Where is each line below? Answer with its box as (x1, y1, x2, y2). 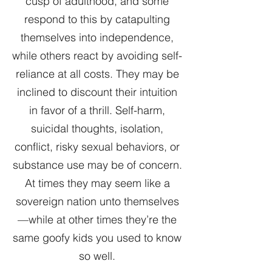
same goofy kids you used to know (13, 231, 182, 245)
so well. (79, 249, 115, 263)
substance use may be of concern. (12, 158, 182, 172)
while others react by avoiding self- (12, 49, 182, 63)
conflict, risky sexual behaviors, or (15, 140, 180, 154)
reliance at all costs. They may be (15, 67, 179, 81)
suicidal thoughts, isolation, (31, 121, 163, 135)
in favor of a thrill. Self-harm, (29, 103, 165, 117)
